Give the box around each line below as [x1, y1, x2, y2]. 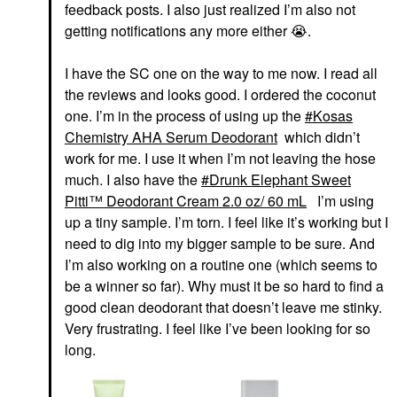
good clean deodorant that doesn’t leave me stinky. [65, 296, 382, 317]
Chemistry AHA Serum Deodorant [65, 126, 277, 147]
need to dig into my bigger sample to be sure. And [65, 232, 375, 253]
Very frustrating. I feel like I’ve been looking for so [65, 317, 370, 339]
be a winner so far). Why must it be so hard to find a [65, 275, 384, 296]
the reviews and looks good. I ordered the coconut [65, 83, 376, 105]
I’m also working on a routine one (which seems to [65, 253, 378, 275]
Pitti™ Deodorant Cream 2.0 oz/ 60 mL [65, 190, 307, 211]
